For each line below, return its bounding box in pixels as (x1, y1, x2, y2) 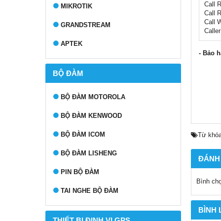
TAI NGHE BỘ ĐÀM (61, 187, 118, 194)
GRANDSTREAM (61, 21, 110, 29)
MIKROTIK (61, 2, 92, 10)
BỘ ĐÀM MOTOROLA (61, 93, 125, 101)
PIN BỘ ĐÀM (61, 168, 99, 176)
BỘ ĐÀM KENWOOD (61, 112, 122, 119)
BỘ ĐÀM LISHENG (61, 149, 117, 157)
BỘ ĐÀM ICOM (61, 131, 105, 138)
